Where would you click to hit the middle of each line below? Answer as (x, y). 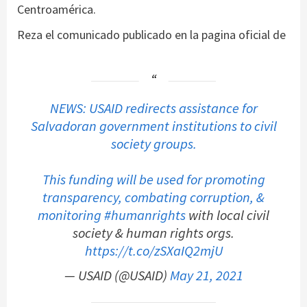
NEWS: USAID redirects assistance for (153, 108)
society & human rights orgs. (153, 233)
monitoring (71, 215)
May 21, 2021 (206, 275)
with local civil (228, 215)
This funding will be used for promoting (153, 179)
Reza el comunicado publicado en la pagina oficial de (151, 34)
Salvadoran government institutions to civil (153, 126)
